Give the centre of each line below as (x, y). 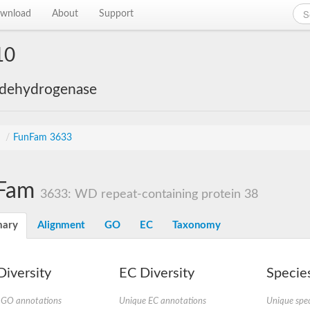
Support (117, 14)
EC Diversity (156, 273)
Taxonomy (197, 225)
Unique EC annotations (162, 301)
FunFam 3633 (43, 138)
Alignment (61, 225)
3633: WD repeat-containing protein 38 (149, 194)
